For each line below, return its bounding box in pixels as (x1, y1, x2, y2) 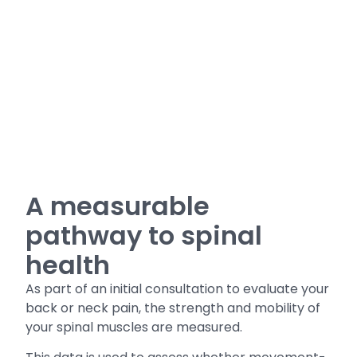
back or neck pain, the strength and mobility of (25, 299, 321, 318)
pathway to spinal (25, 218, 263, 254)
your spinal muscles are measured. (25, 318, 243, 337)
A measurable (25, 188, 210, 225)
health (25, 247, 111, 284)
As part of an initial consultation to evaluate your (25, 280, 330, 299)
